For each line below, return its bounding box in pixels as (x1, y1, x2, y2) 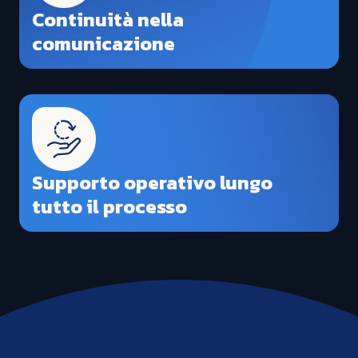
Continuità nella (32, 5, 184, 34)
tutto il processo (32, 192, 187, 221)
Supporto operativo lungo (32, 168, 272, 197)
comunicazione (32, 29, 175, 58)
